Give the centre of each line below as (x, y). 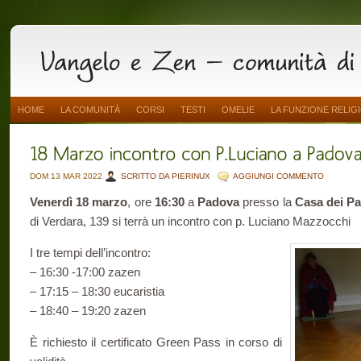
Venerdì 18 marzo (79, 202)
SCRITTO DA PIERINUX (166, 176)
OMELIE (238, 110)
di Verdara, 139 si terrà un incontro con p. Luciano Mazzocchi (190, 221)
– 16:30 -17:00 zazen (85, 272)
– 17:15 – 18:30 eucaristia (97, 291)
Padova (219, 202)
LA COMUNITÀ (90, 110)
